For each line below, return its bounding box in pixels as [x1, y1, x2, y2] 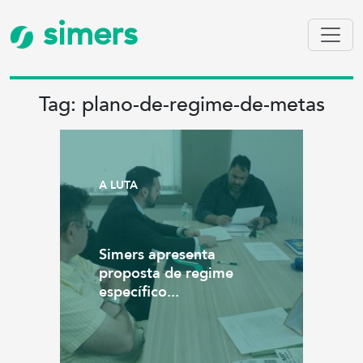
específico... [99, 282, 179, 302]
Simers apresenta [99, 245, 216, 265]
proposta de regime [99, 263, 233, 284]
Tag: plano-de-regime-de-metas [38, 91, 325, 118]
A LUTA [99, 177, 138, 193]
